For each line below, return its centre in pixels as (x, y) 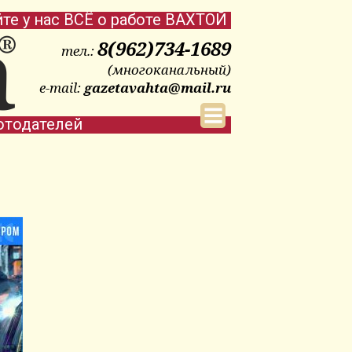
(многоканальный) (169, 70)
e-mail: (62, 88)
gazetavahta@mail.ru (158, 88)
